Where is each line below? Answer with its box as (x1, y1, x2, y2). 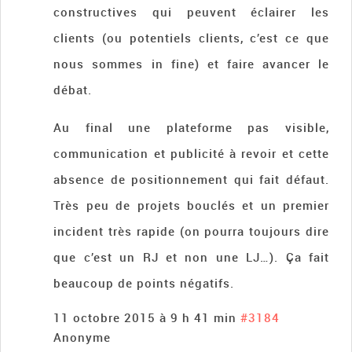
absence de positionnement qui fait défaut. (53, 171, 329, 188)
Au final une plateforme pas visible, (53, 119, 329, 136)
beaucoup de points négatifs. (53, 275, 235, 291)
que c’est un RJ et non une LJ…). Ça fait (53, 249, 329, 266)
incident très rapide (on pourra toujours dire (53, 223, 329, 240)
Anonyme (53, 329, 112, 346)
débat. (53, 82, 93, 98)
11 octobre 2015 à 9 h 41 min (53, 310, 237, 326)
